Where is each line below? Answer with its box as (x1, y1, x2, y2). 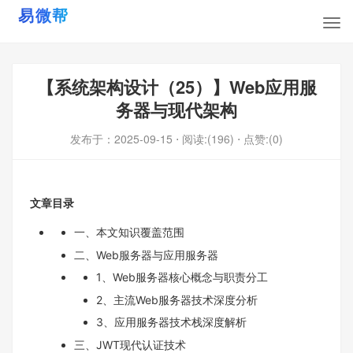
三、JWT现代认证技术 (74, 337, 186, 351)
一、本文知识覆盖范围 (74, 225, 184, 239)
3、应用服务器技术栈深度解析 (96, 315, 247, 329)
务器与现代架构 (116, 97, 237, 122)
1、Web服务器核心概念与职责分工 (96, 270, 268, 284)
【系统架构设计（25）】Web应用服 (36, 74, 317, 99)
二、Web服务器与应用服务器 (74, 247, 218, 262)
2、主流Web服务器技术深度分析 (96, 292, 258, 307)
